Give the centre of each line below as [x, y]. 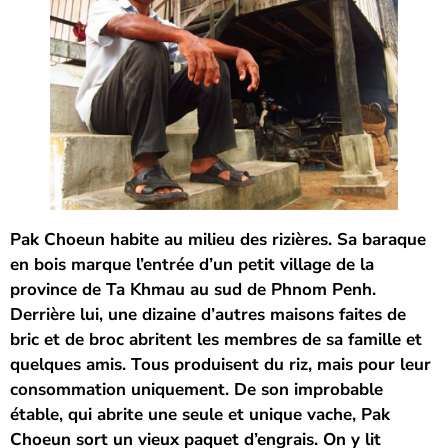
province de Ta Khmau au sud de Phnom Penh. [193, 289]
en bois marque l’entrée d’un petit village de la [192, 264]
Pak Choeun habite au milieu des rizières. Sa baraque [218, 239]
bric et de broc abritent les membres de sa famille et [216, 339]
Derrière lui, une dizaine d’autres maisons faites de [208, 314]
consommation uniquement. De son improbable [196, 389]
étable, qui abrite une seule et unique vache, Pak [200, 414]
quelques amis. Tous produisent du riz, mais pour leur [220, 364]
